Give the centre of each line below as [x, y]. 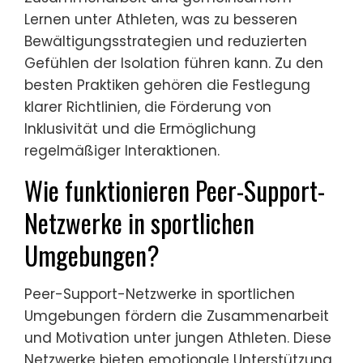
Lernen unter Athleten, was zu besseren [161, 19]
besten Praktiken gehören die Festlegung [167, 85]
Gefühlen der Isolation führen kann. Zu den [174, 63]
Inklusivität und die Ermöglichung [140, 128]
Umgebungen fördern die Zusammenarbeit [177, 316]
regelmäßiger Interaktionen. [122, 150]
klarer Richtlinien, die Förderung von [148, 107]
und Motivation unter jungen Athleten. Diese [178, 337]
